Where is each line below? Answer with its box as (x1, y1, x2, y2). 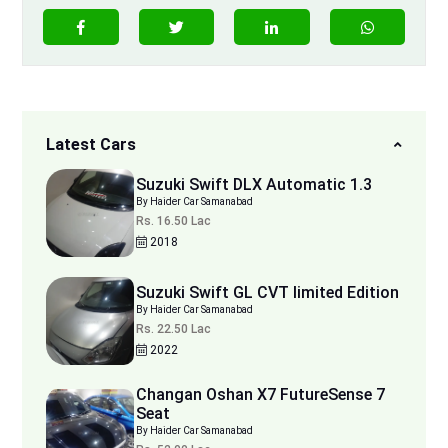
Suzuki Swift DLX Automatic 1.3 (136, 175, 372, 195)
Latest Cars (46, 135, 136, 155)
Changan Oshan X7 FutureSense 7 (136, 385, 385, 405)
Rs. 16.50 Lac (136, 214, 211, 229)
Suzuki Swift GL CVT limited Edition (136, 283, 399, 303)
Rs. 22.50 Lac (136, 322, 211, 337)
